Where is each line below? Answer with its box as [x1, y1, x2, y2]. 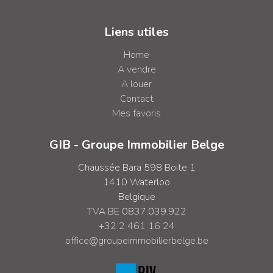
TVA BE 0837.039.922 [87, 205, 186, 218]
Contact [119, 92, 154, 105]
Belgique [118, 190, 155, 204]
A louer [121, 77, 152, 91]
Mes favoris [112, 107, 161, 120]
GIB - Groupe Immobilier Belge [49, 136, 224, 153]
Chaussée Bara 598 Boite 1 [77, 161, 196, 174]
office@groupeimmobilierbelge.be [65, 234, 208, 247]
